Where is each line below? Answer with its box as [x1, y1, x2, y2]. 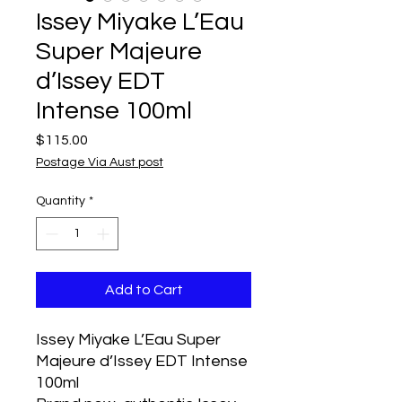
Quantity [36, 195, 85, 207]
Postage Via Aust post [36, 156, 163, 169]
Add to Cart [104, 283, 183, 297]
